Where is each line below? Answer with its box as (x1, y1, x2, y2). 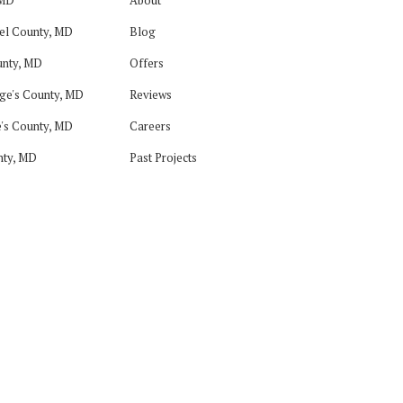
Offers (130, 54, 165, 71)
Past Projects (130, 148, 198, 166)
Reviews (130, 85, 173, 103)
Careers (130, 117, 172, 134)
